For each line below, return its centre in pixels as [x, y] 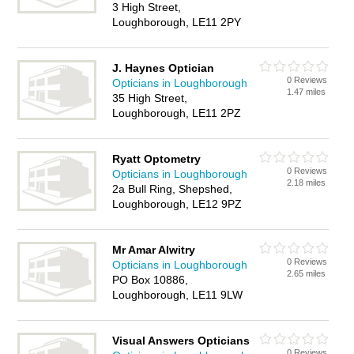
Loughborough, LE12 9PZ [177, 204]
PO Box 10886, [151, 280]
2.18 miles [307, 183]
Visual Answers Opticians [181, 341]
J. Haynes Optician [164, 68]
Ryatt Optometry [157, 159]
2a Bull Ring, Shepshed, [173, 189]
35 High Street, [150, 98]
